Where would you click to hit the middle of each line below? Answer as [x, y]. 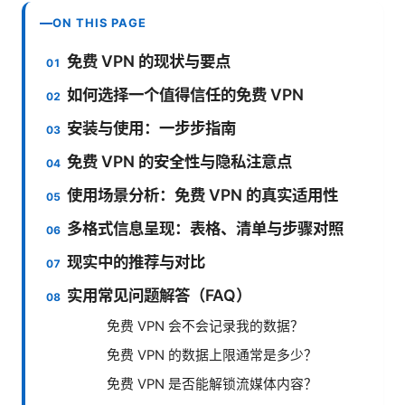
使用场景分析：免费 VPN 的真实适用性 [203, 195]
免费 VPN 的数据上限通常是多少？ [212, 356]
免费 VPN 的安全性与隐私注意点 [180, 162]
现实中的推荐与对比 [137, 262]
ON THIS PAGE [100, 23]
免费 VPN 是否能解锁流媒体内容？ [212, 385]
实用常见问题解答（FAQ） [160, 296]
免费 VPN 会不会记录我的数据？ [205, 327]
